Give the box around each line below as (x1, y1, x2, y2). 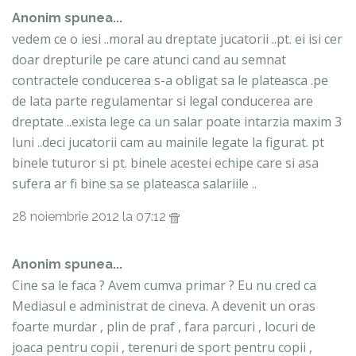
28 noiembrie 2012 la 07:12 (12, 209, 169, 225)
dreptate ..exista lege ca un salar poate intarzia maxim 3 (12, 113, 342, 131)
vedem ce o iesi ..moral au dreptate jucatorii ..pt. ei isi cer (12, 30, 342, 48)
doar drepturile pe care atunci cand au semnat (12, 51, 286, 69)
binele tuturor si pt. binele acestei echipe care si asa (12, 154, 319, 172)
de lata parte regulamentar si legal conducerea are (12, 92, 313, 110)
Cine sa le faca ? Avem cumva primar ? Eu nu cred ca (12, 277, 316, 295)
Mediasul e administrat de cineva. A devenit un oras (12, 297, 315, 315)
